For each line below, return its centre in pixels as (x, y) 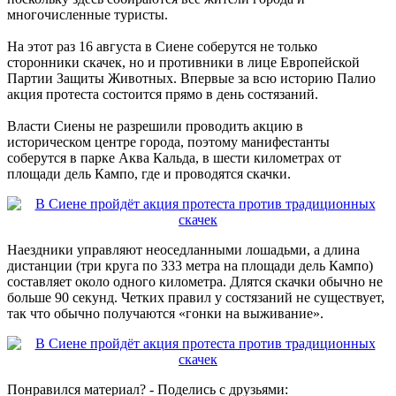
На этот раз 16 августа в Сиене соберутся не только (162, 46)
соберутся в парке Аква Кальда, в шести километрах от (174, 157)
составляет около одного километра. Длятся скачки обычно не (195, 281)
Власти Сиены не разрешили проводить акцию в (155, 126)
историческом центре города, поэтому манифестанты (168, 141)
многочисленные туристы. (88, 14)
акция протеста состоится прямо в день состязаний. (163, 94)
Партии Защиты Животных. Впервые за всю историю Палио (191, 78)
